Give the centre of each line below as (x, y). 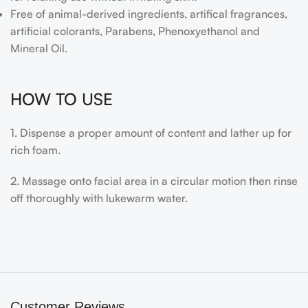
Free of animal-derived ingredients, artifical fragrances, (149, 14)
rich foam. (35, 150)
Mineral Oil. (39, 48)
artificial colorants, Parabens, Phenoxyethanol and (135, 31)
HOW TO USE (62, 99)
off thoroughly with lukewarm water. (99, 198)
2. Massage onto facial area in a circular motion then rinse (154, 181)
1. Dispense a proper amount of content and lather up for (151, 133)
